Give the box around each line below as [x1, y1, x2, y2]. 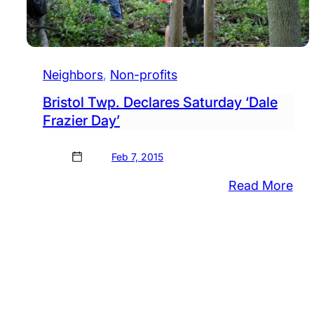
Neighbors [42, 67, 103, 83]
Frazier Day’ [42, 112, 120, 130]
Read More [228, 178, 293, 193]
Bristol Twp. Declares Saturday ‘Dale [42, 94, 278, 111]
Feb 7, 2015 [111, 151, 163, 163]
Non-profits [109, 67, 177, 83]
